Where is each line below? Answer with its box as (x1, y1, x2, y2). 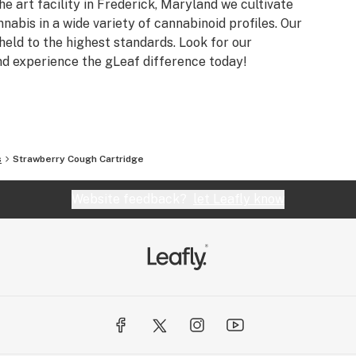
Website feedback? (72, 192, 193, 207)
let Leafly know (193, 192, 284, 207)
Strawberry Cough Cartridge (13, 153, 144, 164)
